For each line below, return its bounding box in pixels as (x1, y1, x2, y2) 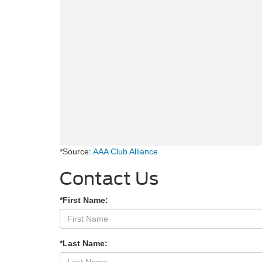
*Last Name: (60, 238, 108, 248)
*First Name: (60, 195, 108, 205)
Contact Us (60, 167, 158, 189)
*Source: (60, 146, 93, 156)
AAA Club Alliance (93, 146, 158, 156)
